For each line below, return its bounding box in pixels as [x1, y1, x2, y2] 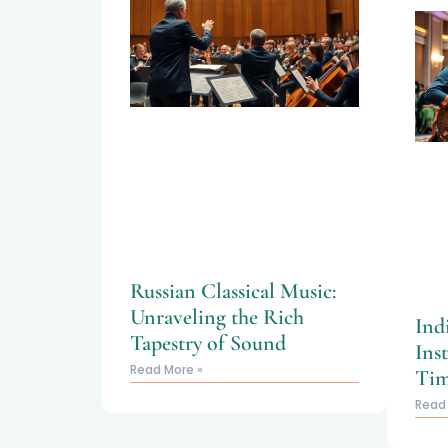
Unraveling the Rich [130, 304, 304, 331]
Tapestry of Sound [130, 330, 286, 357]
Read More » [130, 361, 203, 379]
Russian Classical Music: [130, 278, 336, 305]
